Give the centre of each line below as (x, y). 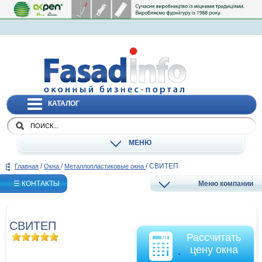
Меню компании (226, 184)
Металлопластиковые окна (105, 166)
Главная (27, 166)
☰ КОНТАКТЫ (37, 184)
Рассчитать (214, 238)
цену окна (214, 250)
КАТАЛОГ (64, 104)
